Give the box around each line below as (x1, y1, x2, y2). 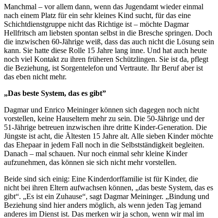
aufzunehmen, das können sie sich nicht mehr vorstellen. (4, 158, 177, 167)
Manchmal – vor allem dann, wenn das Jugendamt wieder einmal (4, 2, 203, 11)
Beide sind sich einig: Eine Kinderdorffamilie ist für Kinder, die (4, 175, 198, 183)
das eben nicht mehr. (4, 73, 67, 81)
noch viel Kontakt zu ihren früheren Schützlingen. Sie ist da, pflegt (4, 55, 208, 64)
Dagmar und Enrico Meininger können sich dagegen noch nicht (4, 106, 199, 114)
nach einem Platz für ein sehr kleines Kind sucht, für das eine (4, 11, 191, 20)
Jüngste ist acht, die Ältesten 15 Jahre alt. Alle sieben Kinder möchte (4, 132, 213, 141)
